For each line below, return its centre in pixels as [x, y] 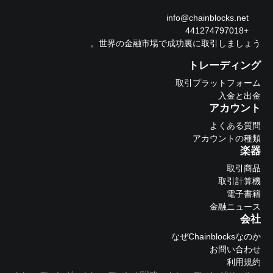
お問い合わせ [235, 250]
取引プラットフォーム [218, 83]
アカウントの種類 [227, 139]
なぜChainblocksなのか [216, 237]
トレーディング [225, 66]
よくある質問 [235, 126]
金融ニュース [235, 207]
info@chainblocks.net [207, 18]
